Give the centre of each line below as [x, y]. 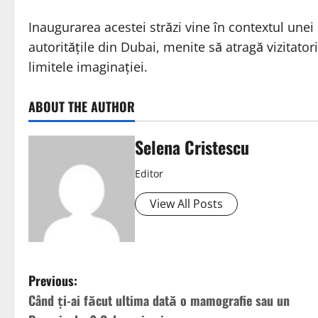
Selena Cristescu [192, 147]
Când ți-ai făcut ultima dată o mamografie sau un [159, 301]
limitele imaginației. [88, 67]
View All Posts [186, 204]
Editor [149, 174]
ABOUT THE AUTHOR [82, 107]
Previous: [53, 281]
